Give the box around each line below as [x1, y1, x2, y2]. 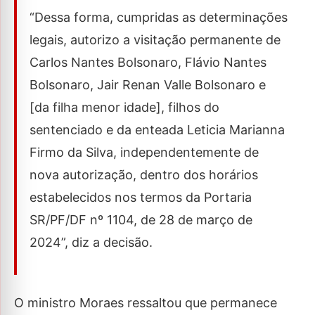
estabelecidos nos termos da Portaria [30, 190, 252, 205]
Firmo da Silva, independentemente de [30, 145, 259, 160]
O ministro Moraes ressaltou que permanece [14, 295, 277, 310]
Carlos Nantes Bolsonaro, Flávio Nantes [30, 55, 266, 70]
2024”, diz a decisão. [30, 235, 153, 250]
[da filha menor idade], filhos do [30, 100, 219, 115]
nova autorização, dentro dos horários [30, 167, 258, 182]
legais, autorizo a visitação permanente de [30, 32, 281, 47]
